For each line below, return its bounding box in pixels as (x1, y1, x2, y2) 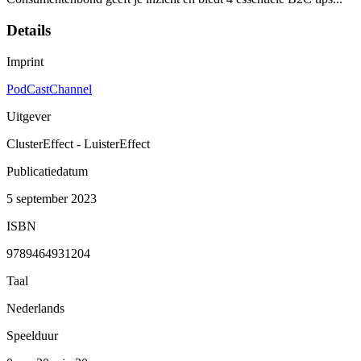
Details (6, 22, 51, 39)
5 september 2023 (6, 191, 97, 205)
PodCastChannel (6, 81, 92, 96)
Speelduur (6, 328, 58, 342)
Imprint (6, 54, 44, 68)
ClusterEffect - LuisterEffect (6, 136, 150, 151)
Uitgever (6, 109, 51, 123)
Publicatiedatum (6, 164, 88, 178)
